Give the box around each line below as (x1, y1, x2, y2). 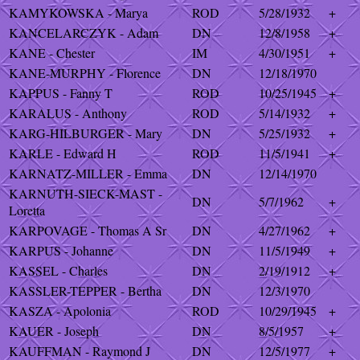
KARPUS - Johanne (9, 242, 113, 259)
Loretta (9, 202, 45, 219)
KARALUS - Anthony (9, 104, 127, 121)
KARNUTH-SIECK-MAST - (9, 185, 162, 202)
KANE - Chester (9, 44, 95, 61)
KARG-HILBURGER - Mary (9, 125, 162, 141)
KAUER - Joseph (9, 322, 99, 339)
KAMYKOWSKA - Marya (9, 4, 148, 21)
